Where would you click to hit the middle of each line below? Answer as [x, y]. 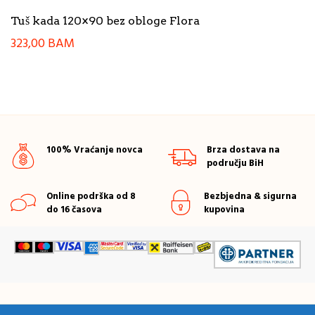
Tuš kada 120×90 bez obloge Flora [105, 21]
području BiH [235, 163]
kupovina [224, 210]
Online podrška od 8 [91, 196]
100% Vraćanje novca [95, 150]
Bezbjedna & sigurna [250, 196]
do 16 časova [74, 210]
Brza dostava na [243, 150]
